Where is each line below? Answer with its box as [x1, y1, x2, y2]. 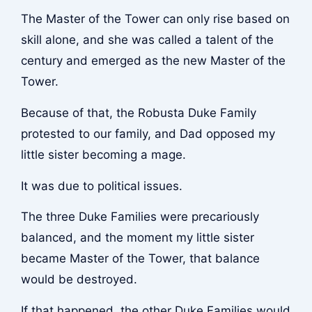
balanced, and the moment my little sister [20, 231, 254, 245]
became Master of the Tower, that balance [20, 251, 260, 266]
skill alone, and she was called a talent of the [20, 33, 274, 47]
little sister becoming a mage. [20, 147, 186, 162]
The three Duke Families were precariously [20, 210, 259, 224]
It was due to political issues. [20, 178, 182, 193]
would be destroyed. [20, 272, 137, 287]
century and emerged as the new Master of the [20, 54, 286, 68]
